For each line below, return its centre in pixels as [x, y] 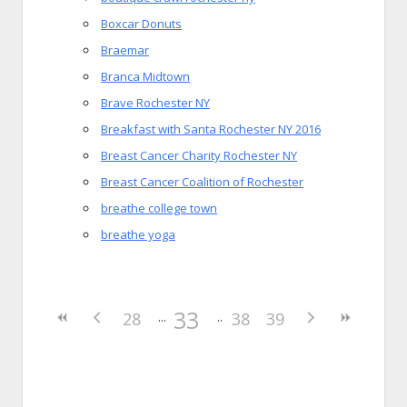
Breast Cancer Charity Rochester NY [199, 155]
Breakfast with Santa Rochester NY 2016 [211, 129]
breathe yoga [138, 234]
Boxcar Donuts [141, 24]
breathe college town [159, 208]
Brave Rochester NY [155, 103]
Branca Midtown [145, 76]
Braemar [125, 50]
